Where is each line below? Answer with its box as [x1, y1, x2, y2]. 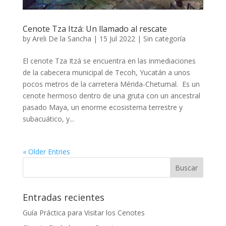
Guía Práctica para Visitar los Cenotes [22, 208, 145, 218]
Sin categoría [143, 34, 186, 44]
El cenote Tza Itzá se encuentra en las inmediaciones [22, 56, 196, 66]
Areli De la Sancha [32, 34, 91, 44]
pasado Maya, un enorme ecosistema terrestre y [22, 102, 183, 112]
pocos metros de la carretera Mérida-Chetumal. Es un [22, 79, 200, 89]
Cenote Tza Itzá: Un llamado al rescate [22, 23, 167, 35]
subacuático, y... [22, 114, 74, 124]
